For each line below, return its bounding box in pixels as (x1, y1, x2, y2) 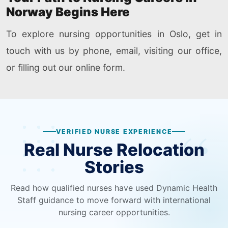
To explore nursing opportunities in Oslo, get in (6, 28, 222, 40)
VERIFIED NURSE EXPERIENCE (55, 127, 173, 135)
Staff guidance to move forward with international (17, 194, 211, 205)
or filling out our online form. (6, 62, 125, 73)
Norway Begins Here (6, 4, 130, 19)
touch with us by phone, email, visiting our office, (6, 45, 222, 56)
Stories (84, 157, 144, 178)
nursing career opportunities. (58, 207, 170, 217)
